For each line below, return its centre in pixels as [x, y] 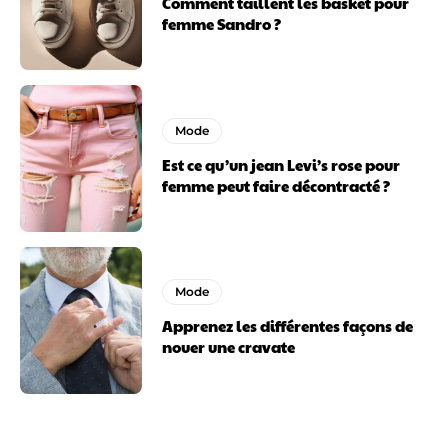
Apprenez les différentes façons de [288, 326]
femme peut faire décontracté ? [276, 185]
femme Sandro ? [222, 23]
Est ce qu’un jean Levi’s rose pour [281, 164]
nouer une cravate [229, 347]
